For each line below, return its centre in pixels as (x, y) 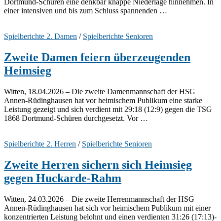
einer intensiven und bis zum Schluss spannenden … (86, 11)
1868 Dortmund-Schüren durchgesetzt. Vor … (76, 118)
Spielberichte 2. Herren (40, 144)
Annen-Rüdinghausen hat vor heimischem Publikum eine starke (103, 100)
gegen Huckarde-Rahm (63, 178)
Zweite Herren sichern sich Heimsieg (98, 165)
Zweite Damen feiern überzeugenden (97, 57)
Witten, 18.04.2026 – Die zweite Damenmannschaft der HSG (100, 91)
